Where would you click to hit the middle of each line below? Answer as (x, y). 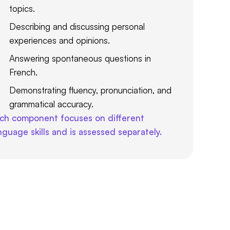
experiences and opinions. (60, 41)
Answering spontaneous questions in (80, 59)
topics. (22, 9)
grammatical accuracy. (51, 104)
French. (23, 72)
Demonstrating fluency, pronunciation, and (90, 90)
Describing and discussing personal (77, 27)
